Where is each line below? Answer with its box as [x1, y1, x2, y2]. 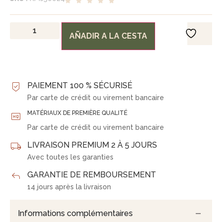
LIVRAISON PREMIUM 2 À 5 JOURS [27, 140, 157, 150]
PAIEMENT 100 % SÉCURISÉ [27, 80, 132, 90]
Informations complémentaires [18, 209, 133, 219]
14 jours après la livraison [27, 182, 111, 191]
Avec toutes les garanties [27, 153, 113, 161]
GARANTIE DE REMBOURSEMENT [27, 169, 156, 179]
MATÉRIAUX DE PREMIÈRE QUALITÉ [27, 109, 127, 116]
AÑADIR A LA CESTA [69, 31, 147, 41]
